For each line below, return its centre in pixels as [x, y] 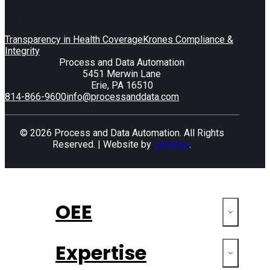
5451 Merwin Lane [122, 74]
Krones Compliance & [188, 39]
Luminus [172, 144]
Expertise [101, 253]
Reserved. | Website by [103, 144]
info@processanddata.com [123, 96]
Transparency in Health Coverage [74, 39]
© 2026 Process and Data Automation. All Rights [122, 133]
